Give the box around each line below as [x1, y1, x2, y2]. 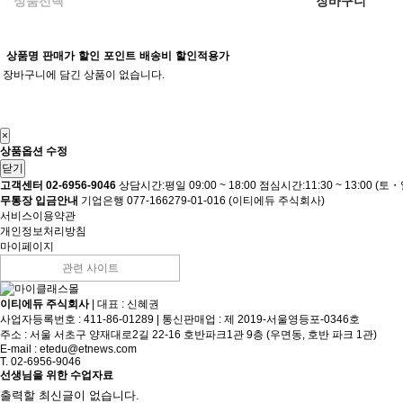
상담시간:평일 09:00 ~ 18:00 [119, 179, 256, 192]
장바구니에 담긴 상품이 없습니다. [3, 68, 165, 81]
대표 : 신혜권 [97, 298, 159, 310]
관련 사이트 [61, 262, 119, 274]
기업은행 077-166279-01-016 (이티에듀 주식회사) [81, 194, 325, 207]
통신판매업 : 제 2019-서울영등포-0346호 [162, 313, 360, 326]
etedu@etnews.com [40, 343, 137, 355]
